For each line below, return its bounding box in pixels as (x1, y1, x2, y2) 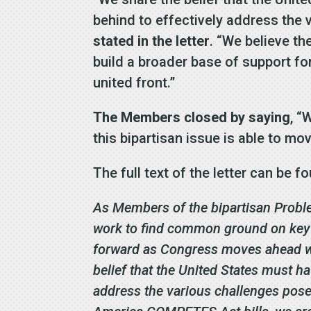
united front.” (93, 74, 176, 91)
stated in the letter (93, 33, 210, 49)
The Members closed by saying (93, 109, 291, 126)
